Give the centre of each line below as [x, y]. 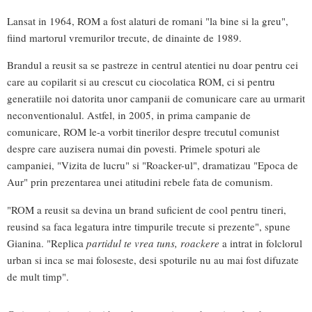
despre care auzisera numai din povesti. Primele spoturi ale [134, 149]
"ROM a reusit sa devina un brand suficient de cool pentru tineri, [147, 209]
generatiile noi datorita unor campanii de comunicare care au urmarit [156, 99]
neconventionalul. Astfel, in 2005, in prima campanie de [129, 115]
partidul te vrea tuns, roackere [153, 243]
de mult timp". [38, 276]
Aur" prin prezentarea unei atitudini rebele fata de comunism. [140, 182]
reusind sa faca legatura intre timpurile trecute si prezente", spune [149, 226]
